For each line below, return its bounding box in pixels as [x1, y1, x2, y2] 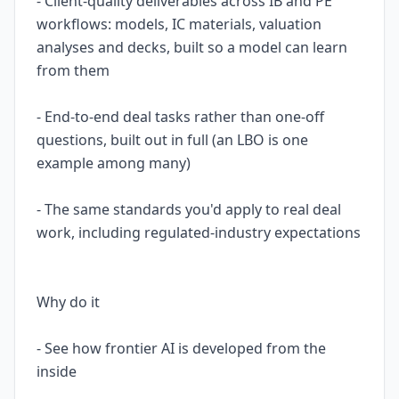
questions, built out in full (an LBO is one [37, 130, 308, 150]
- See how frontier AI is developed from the [37, 338, 326, 358]
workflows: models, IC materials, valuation [37, 14, 322, 34]
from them [37, 61, 110, 80]
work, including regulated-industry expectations [37, 223, 361, 242]
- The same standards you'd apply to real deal [37, 199, 341, 219]
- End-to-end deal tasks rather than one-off [37, 107, 324, 126]
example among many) [37, 153, 191, 173]
